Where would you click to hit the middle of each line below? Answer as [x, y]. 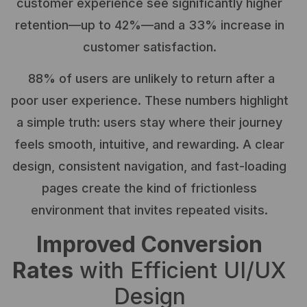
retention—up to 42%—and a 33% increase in [149, 25]
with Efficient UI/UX [180, 270]
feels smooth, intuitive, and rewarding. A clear [149, 145]
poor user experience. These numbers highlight [149, 101]
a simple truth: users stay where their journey [149, 123]
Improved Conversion [149, 244]
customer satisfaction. [149, 47]
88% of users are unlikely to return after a [149, 79]
